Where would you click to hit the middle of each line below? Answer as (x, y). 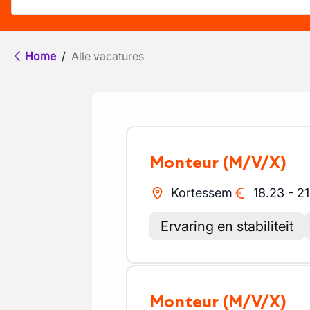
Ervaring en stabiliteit (227, 226)
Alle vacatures (108, 56)
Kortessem (201, 193)
